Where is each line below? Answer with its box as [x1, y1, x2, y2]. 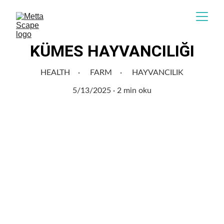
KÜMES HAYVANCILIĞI [29, 41, 194, 60]
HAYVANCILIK [132, 68, 183, 76]
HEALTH [40, 68, 70, 76]
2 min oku [117, 86, 151, 94]
